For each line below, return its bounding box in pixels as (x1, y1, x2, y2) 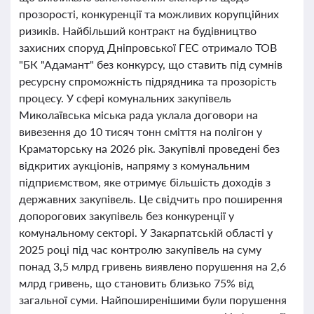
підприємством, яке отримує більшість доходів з (19, 175, 271, 189)
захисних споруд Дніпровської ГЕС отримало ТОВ (19, 41, 277, 54)
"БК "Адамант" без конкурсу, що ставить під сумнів (19, 57, 282, 71)
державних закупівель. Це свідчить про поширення (19, 192, 282, 205)
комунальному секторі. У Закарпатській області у (19, 226, 273, 239)
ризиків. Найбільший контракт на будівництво (19, 24, 257, 37)
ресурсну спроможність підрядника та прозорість (19, 74, 277, 88)
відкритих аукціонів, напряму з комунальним (19, 158, 250, 172)
